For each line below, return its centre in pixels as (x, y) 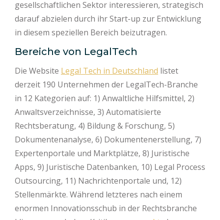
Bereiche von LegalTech (76, 52)
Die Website (38, 71)
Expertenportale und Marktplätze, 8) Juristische (102, 153)
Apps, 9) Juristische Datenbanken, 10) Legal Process (110, 167)
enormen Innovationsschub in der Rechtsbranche (106, 208)
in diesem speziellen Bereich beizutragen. (91, 32)
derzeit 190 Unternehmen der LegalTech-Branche (106, 84)
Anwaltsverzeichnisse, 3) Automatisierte (88, 112)
